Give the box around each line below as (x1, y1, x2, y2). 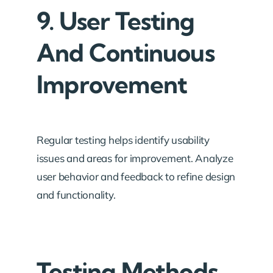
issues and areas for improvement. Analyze (37, 151, 233, 165)
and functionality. (37, 188, 116, 201)
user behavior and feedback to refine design (37, 169, 236, 183)
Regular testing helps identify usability (37, 133, 210, 146)
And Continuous (37, 37, 214, 68)
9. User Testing (37, 5, 194, 36)
